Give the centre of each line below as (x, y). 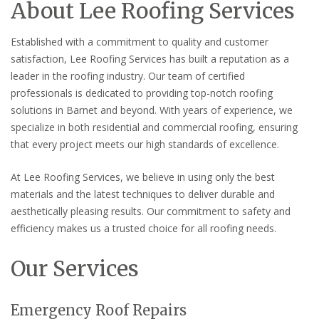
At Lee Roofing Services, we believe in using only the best (143, 177)
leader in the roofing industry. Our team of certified (128, 75)
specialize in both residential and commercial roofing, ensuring (154, 127)
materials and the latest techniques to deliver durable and (143, 194)
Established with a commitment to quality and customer (140, 41)
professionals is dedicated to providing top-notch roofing (142, 93)
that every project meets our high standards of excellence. (145, 144)
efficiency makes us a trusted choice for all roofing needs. (143, 228)
